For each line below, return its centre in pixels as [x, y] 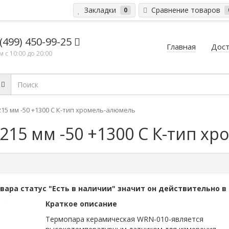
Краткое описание [81, 204]
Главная [181, 47]
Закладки [99, 10]
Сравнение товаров [185, 10]
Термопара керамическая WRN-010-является [124, 219]
